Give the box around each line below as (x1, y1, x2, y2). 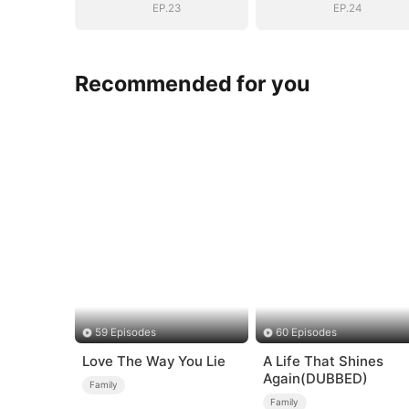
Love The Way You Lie (81, 352, 225, 371)
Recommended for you (75, 69, 311, 97)
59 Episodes (94, 326, 156, 340)
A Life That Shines (262, 352, 383, 371)
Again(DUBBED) (262, 370, 368, 388)
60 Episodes (276, 326, 338, 340)
